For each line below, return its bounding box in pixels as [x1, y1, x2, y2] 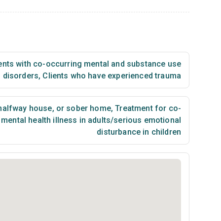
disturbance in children [97, 127, 181, 137]
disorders [2, 71, 39, 80]
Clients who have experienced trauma [40, 71, 181, 80]
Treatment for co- [113, 104, 181, 113]
